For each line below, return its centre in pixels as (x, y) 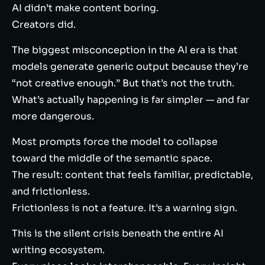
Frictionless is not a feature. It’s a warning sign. (125, 208)
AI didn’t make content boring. (85, 8)
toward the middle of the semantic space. (112, 158)
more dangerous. (53, 116)
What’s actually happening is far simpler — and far (131, 100)
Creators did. (44, 25)
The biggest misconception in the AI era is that (125, 50)
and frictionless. (51, 191)
